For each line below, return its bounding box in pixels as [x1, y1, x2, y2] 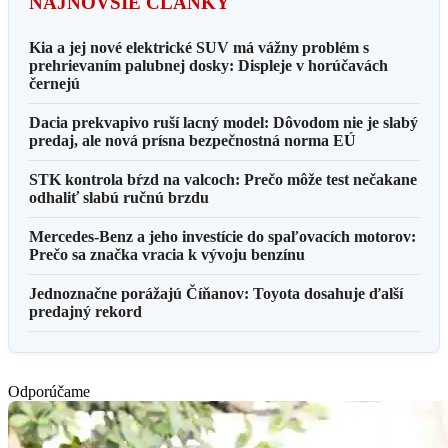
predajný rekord [29, 302, 142, 320]
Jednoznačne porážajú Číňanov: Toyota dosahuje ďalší [29, 284, 403, 302]
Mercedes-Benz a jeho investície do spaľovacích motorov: [29, 227, 416, 245]
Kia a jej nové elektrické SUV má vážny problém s [29, 38, 369, 56]
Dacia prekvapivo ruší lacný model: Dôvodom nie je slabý [29, 113, 418, 131]
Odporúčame [8, 382, 90, 400]
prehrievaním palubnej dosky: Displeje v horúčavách [29, 56, 388, 74]
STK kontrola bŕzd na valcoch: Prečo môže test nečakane [29, 170, 417, 188]
